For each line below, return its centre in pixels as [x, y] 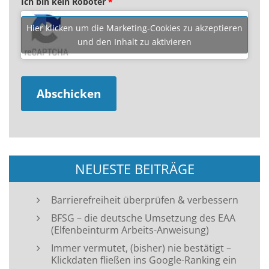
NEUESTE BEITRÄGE [134, 169]
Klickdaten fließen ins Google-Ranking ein [144, 260]
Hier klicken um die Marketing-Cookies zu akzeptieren [134, 28]
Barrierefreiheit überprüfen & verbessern [145, 200]
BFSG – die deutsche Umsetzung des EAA [143, 218]
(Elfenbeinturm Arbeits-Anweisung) [130, 230]
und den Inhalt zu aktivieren [134, 41]
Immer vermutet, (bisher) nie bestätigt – [141, 248]
